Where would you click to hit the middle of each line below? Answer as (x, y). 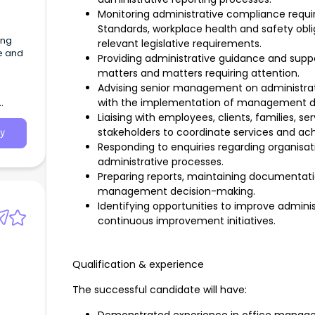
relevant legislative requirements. (180, 44)
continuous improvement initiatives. (187, 221)
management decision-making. (176, 192)
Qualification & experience (138, 265)
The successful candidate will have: (160, 290)
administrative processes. (161, 162)
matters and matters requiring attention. (199, 73)
